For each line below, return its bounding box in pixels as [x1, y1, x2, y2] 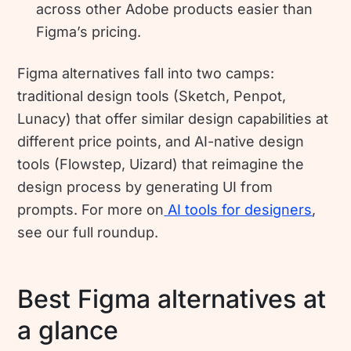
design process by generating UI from [17, 178, 273, 195]
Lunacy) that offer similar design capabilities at [17, 110, 329, 127]
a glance [17, 314, 119, 346]
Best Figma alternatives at [17, 283, 327, 314]
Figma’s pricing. [36, 23, 142, 40]
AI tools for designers [168, 201, 313, 218]
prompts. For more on [17, 201, 165, 218]
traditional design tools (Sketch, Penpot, [17, 87, 287, 104]
